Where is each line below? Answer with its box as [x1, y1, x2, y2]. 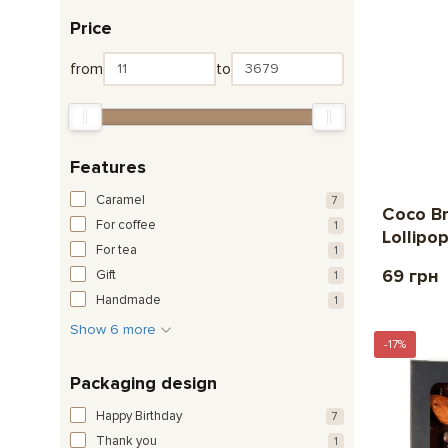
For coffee [96, 216, 156, 233]
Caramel [96, 191, 145, 208]
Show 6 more [70, 320, 160, 338]
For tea [96, 241, 137, 258]
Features [70, 155, 146, 178]
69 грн [382, 264, 444, 287]
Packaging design [70, 371, 217, 394]
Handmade [96, 291, 161, 308]
